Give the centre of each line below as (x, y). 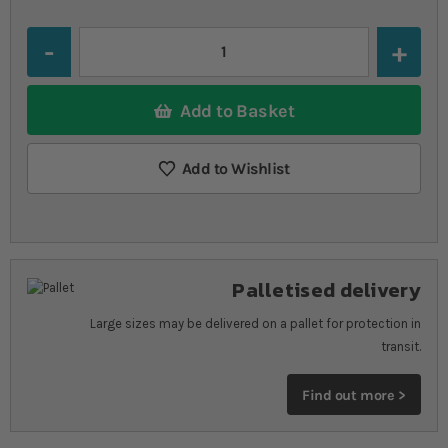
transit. (401, 347)
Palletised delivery (326, 290)
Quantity (56, 38)
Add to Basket (237, 110)
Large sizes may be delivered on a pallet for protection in (255, 324)
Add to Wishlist (235, 169)
